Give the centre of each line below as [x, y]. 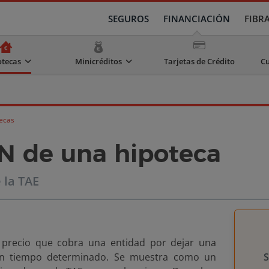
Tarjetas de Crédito [199, 61]
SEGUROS [128, 19]
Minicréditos [98, 61]
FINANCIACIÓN [197, 19]
